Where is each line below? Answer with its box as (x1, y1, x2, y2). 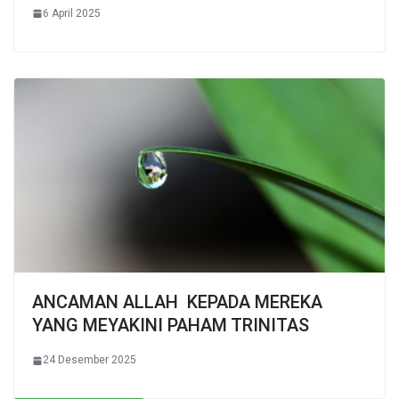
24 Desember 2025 (43, 354, 136, 367)
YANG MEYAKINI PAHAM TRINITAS (32, 314, 309, 337)
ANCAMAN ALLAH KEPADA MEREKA (32, 291, 322, 313)
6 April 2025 (43, 6, 101, 20)
